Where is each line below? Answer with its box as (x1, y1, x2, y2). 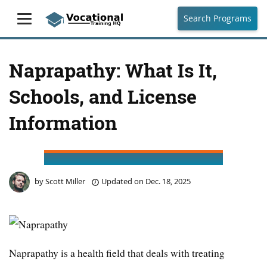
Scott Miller (45, 176, 85, 187)
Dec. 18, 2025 (145, 176, 191, 187)
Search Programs (184, 13, 252, 24)
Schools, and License (9, 83, 197, 110)
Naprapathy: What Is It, (9, 57, 217, 83)
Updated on (100, 176, 145, 187)
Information (9, 110, 117, 136)
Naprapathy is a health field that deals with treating (9, 246, 225, 260)
